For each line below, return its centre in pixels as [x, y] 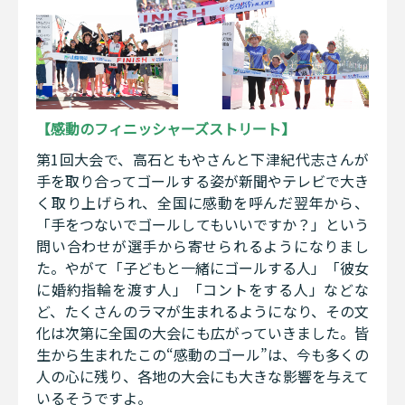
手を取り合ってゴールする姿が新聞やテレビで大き [202, 180]
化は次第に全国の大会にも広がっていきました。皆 [202, 332]
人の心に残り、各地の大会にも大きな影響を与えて [202, 376]
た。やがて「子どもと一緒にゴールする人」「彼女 [202, 267]
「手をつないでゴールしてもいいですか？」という [202, 224]
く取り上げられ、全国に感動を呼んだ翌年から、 [202, 202]
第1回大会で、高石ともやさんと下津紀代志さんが [202, 159]
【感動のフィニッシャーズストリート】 [166, 129]
